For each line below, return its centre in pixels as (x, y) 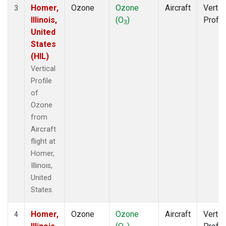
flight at (43, 141)
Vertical (43, 69)
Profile (41, 81)
